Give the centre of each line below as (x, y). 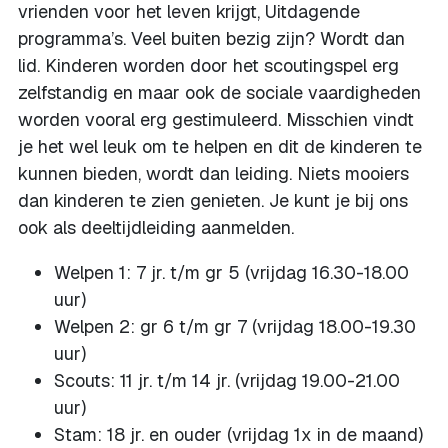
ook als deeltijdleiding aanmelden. (156, 227)
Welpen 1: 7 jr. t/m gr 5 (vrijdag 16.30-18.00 (231, 272)
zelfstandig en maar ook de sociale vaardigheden (219, 92)
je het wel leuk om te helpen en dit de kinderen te (220, 146)
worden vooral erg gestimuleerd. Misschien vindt (216, 119)
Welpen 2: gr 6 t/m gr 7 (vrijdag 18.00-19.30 (235, 326)
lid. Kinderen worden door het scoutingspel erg (208, 65)
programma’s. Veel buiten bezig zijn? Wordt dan (211, 38)
